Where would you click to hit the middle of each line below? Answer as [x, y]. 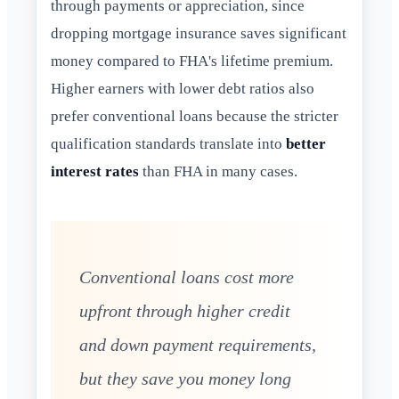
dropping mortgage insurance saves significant [199, 34]
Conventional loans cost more [187, 277]
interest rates [95, 172]
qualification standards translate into [168, 144]
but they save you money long [185, 379]
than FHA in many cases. [218, 172]
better [306, 144]
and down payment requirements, [198, 345]
